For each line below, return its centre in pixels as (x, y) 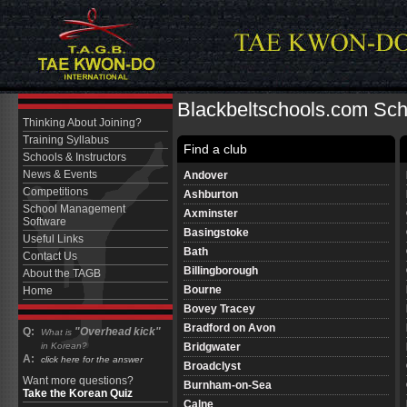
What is (58, 332)
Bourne (203, 289)
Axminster (211, 213)
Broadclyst (212, 366)
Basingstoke (216, 232)
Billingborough (221, 270)
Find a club (215, 149)
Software (45, 222)
